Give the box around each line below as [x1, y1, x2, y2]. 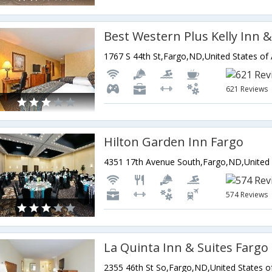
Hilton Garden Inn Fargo [104, 134, 244, 150]
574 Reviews [226, 189, 268, 200]
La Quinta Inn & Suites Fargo [104, 239, 269, 256]
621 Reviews [226, 84, 268, 94]
